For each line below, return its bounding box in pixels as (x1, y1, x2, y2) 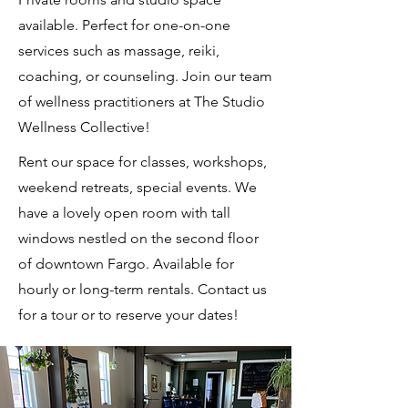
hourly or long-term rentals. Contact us (18, 280, 267, 298)
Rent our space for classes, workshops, (18, 153, 267, 170)
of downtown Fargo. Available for (18, 255, 234, 272)
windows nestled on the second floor (18, 229, 259, 247)
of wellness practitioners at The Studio (18, 93, 265, 110)
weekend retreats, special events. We (18, 178, 257, 196)
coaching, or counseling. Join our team (18, 67, 272, 85)
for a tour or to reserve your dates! (18, 306, 239, 323)
